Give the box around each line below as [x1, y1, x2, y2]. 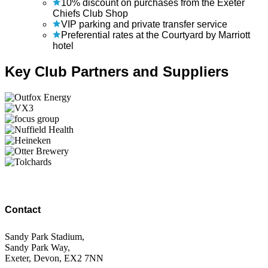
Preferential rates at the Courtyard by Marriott [61, 29, 250, 40]
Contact [5, 205, 41, 215]
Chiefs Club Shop [53, 8, 128, 19]
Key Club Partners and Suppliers [5, 63, 229, 80]
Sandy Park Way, [5, 242, 70, 253]
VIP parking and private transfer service [61, 19, 227, 29]
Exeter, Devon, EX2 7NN [5, 253, 103, 264]
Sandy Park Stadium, [5, 232, 84, 242]
